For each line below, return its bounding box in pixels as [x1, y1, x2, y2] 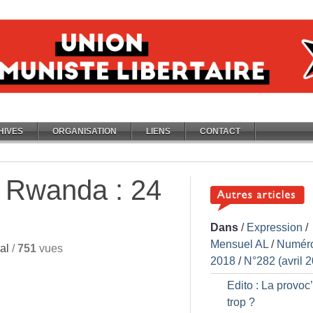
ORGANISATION [52, 126, 117, 136]
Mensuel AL [210, 238, 268, 250]
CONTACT [200, 126, 240, 136]
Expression [247, 221, 303, 233]
